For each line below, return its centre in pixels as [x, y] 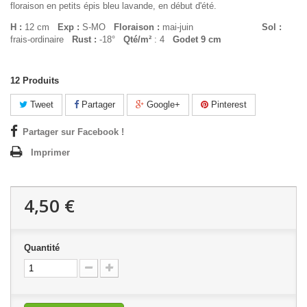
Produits [41, 80]
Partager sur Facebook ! [73, 132]
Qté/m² [136, 39]
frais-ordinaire [41, 39]
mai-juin [211, 27]
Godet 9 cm [197, 39]
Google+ [162, 104]
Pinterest [228, 104]
